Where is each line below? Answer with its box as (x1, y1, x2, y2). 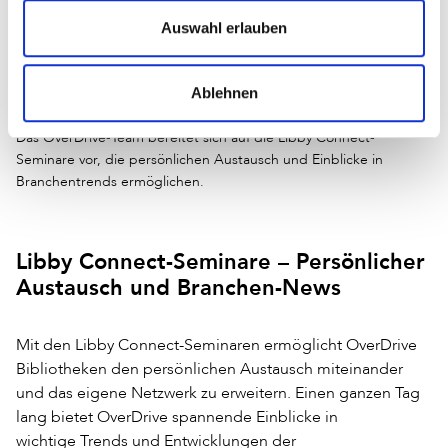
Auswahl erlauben (161, 18, 287, 36)
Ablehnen (190, 84, 258, 102)
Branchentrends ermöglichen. (16, 172, 204, 190)
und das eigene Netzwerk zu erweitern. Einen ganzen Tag (16, 382, 420, 402)
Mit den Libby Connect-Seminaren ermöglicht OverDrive (16, 334, 417, 354)
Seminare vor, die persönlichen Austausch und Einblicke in (16, 150, 383, 168)
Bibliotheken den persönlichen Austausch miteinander (16, 358, 403, 378)
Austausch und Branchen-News (16, 270, 341, 304)
